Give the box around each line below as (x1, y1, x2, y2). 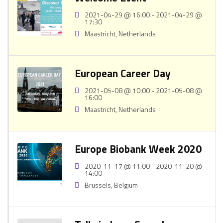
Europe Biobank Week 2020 (75, 141, 202, 157)
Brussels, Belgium (85, 180, 138, 190)
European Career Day (75, 65, 171, 81)
